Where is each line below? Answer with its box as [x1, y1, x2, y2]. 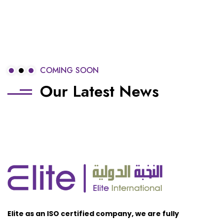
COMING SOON [40, 65, 99, 76]
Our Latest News [40, 80, 159, 103]
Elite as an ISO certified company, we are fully [7, 209, 179, 219]
